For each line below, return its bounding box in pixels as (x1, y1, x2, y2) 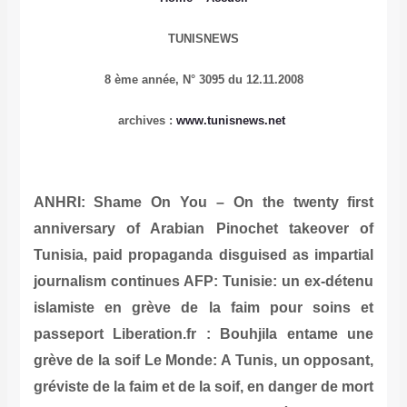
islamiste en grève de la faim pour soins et (33, 300, 374, 316)
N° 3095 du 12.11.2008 (182, 73, 303, 87)
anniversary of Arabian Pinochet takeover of (33, 221, 374, 237)
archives (114, 114, 165, 128)
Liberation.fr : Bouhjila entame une (103, 326, 374, 342)
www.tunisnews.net (176, 114, 285, 128)
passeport (33, 326, 104, 342)
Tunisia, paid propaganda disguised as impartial (33, 247, 374, 263)
